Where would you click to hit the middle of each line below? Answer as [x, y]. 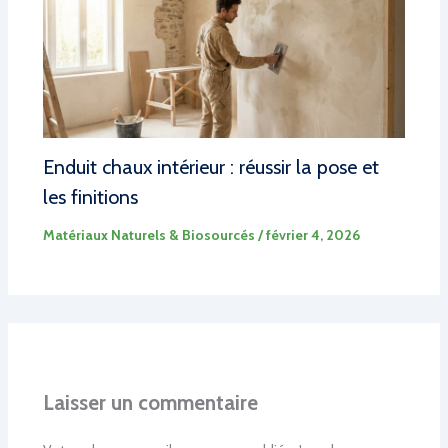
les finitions [90, 196]
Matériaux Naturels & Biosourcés [148, 234]
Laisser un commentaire [150, 402]
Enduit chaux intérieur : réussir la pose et [210, 166]
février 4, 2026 [312, 234]
